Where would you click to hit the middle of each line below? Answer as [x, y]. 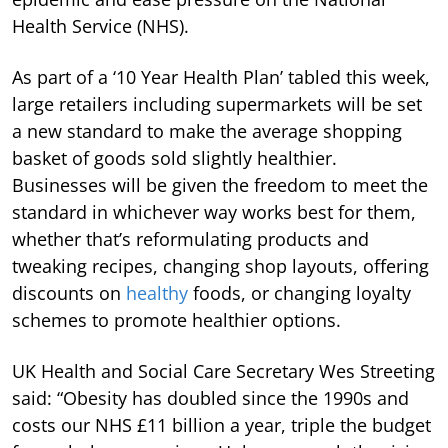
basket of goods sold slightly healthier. [174, 157]
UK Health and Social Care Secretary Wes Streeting [223, 370]
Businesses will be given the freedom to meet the [220, 184]
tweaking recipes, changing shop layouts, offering [220, 265]
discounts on [69, 292]
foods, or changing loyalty [299, 292]
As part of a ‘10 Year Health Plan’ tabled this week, [221, 76]
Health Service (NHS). [100, 25]
